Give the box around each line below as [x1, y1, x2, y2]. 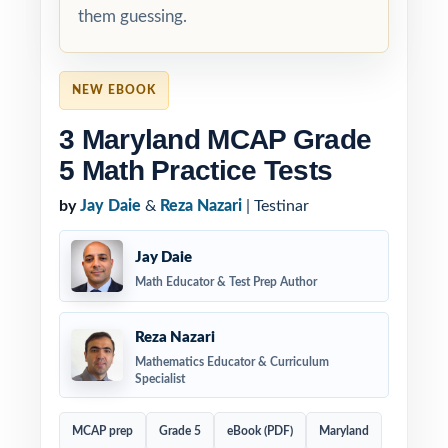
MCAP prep [72, 425, 133, 437]
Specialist [135, 373, 185, 385]
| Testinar [242, 198, 309, 214]
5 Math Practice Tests [59, 155, 333, 186]
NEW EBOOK [72, 84, 156, 96]
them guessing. [78, 8, 187, 25]
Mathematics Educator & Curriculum [135, 356, 329, 368]
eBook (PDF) [227, 425, 293, 437]
